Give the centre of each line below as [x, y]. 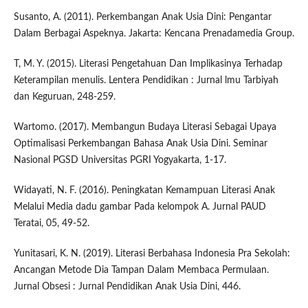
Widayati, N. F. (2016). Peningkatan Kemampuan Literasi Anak [144, 191]
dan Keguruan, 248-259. [64, 97]
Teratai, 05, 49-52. [51, 224]
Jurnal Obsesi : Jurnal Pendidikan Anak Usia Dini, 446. [127, 287]
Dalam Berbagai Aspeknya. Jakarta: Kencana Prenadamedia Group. [154, 34]
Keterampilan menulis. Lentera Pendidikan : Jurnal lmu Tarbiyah [146, 81]
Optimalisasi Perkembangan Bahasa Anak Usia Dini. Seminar [140, 144]
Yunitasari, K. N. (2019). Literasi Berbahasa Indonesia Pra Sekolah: [152, 254]
